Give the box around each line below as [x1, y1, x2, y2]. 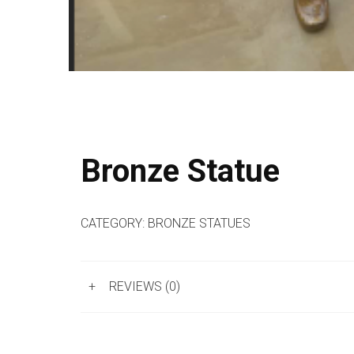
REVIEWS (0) [109, 279, 180, 295]
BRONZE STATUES [148, 215, 250, 231]
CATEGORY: [81, 215, 148, 231]
